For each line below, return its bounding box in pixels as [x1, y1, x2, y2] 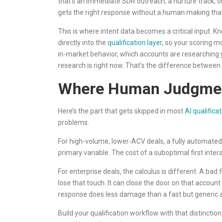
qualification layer [108, 39, 162, 47]
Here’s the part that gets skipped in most [58, 107, 185, 115]
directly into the [58, 39, 108, 47]
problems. [58, 118, 89, 126]
